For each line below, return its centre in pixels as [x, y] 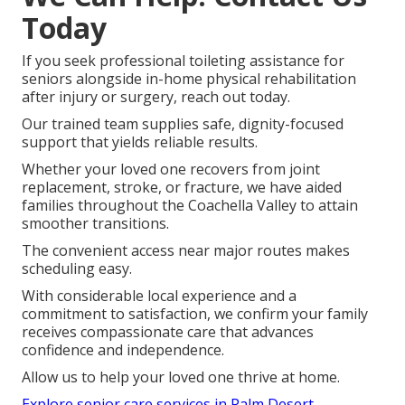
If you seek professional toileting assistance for [183, 60]
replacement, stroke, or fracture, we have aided [182, 187]
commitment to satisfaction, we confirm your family [195, 313]
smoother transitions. [95, 223]
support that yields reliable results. [140, 141]
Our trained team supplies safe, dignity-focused [183, 123]
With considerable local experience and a [159, 295]
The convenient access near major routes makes [186, 250]
